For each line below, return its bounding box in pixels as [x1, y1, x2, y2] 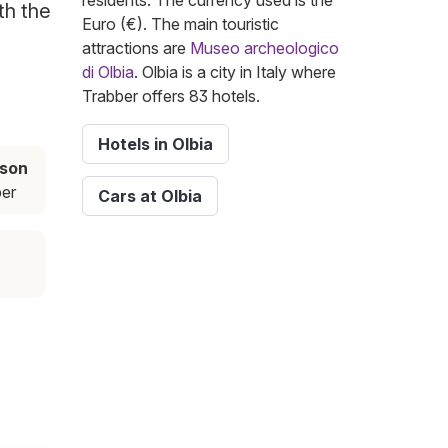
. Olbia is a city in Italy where [134, 62, 336, 83]
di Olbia [82, 62, 134, 83]
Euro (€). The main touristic [82, 14, 279, 35]
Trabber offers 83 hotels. [82, 86, 260, 107]
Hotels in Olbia [98, 134, 213, 155]
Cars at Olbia [98, 186, 202, 207]
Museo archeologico [190, 38, 339, 59]
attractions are [82, 38, 190, 59]
